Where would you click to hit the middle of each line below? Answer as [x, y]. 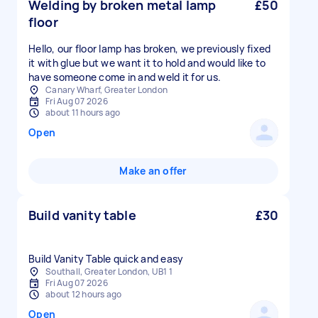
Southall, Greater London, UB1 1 [109, 272]
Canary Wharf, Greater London [106, 90]
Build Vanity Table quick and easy [106, 259]
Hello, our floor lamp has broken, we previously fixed [150, 49]
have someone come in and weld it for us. [125, 77]
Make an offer [153, 171]
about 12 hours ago [84, 294]
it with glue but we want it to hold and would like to [147, 63]
